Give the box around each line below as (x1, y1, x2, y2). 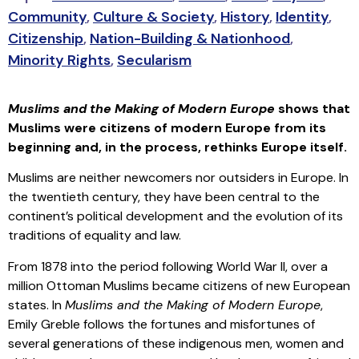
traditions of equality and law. (8, 227, 181, 244)
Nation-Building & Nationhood (90, 29, 290, 49)
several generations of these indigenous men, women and (8, 334, 344, 352)
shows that (278, 99, 350, 117)
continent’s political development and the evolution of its (8, 208, 343, 225)
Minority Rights (8, 50, 111, 71)
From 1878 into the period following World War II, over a (8, 257, 328, 275)
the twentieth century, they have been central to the (8, 188, 320, 206)
